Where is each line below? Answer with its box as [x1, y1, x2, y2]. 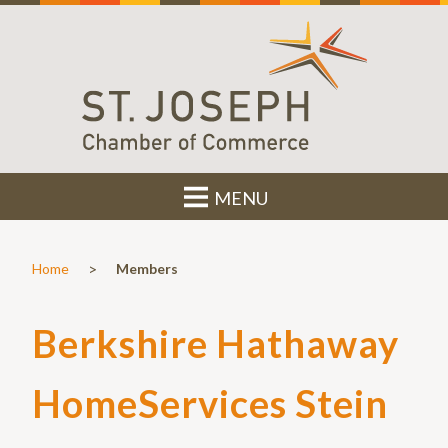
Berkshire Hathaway [32, 319, 399, 366]
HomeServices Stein [32, 379, 388, 426]
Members [116, 259, 178, 277]
